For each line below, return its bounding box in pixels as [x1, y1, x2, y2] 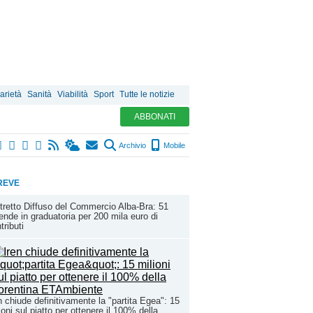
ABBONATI [134, 112, 175, 122]
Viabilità [57, 89, 88, 99]
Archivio [117, 141, 146, 150]
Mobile [161, 141, 185, 150]
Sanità [27, 89, 52, 99]
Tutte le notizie [119, 89, 175, 99]
